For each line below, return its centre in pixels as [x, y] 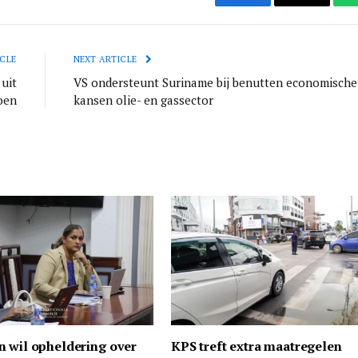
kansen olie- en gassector [143, 99]
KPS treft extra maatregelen [257, 346]
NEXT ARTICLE [106, 59]
